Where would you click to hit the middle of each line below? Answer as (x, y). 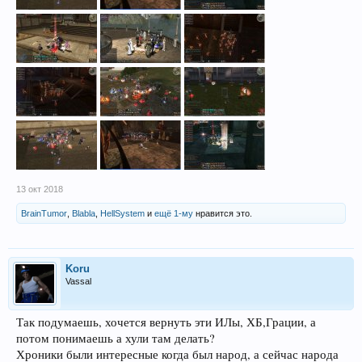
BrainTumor (44, 214)
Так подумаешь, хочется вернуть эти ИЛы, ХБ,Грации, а (166, 322)
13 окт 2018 (40, 189)
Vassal (78, 282)
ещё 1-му (174, 214)
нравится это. (223, 214)
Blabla (84, 214)
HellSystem (122, 214)
